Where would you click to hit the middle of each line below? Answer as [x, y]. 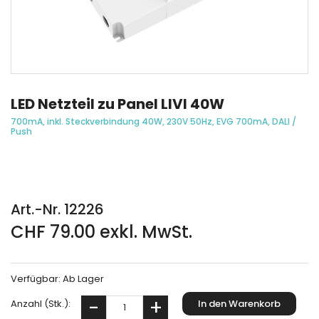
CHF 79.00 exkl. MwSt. [101, 232]
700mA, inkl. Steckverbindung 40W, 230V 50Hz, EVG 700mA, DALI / [153, 122]
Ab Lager [83, 279]
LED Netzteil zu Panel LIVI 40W [117, 104]
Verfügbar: [37, 279]
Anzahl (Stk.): [41, 304]
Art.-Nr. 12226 [57, 210]
